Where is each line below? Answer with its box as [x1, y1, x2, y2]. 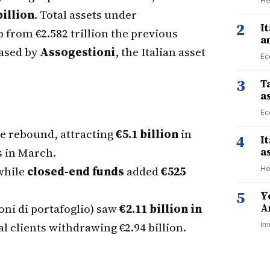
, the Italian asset [115, 44, 206, 60]
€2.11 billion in [119, 201, 202, 216]
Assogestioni [40, 44, 115, 60]
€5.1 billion [116, 126, 178, 142]
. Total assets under [34, 7, 137, 22]
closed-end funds [27, 163, 124, 179]
